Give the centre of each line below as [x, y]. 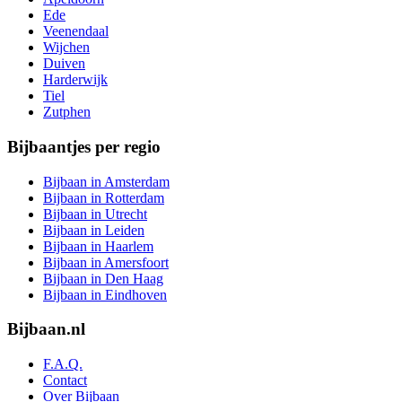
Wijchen [66, 48]
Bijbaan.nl [46, 329]
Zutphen [67, 112]
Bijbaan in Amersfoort [106, 262]
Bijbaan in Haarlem [98, 246]
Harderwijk [75, 80]
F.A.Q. [63, 364]
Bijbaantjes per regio [84, 146]
